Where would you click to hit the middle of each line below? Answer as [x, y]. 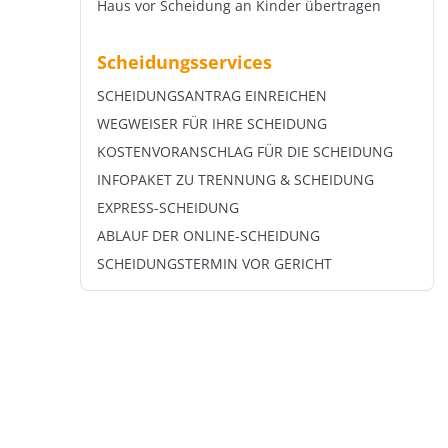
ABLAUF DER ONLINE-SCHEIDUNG [208, 236]
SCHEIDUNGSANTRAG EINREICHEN [212, 96]
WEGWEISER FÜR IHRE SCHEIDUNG [212, 124]
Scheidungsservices [184, 62]
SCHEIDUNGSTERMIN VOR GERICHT [214, 264]
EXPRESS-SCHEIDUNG [168, 208]
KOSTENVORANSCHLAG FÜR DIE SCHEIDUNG [245, 152]
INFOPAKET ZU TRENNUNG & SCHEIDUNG [235, 180]
